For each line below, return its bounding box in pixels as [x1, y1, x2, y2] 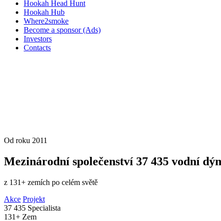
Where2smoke [24, 17, 69, 25]
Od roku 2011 [4, 136, 47, 145]
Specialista [28, 203, 61, 212]
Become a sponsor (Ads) [24, 26, 101, 34]
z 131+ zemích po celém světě [4, 178, 98, 186]
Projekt [23, 194, 45, 203]
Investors [24, 35, 52, 43]
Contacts [24, 43, 51, 52]
